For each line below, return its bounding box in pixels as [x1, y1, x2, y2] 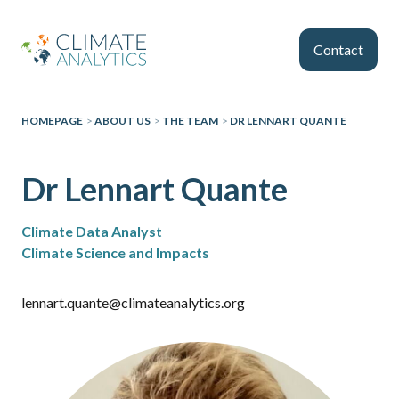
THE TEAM [162, 114, 218, 127]
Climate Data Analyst [21, 223, 162, 240]
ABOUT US [94, 114, 151, 127]
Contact [313, 41, 363, 58]
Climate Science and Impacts [21, 244, 209, 261]
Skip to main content [136, 12, 261, 28]
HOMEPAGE [21, 114, 83, 127]
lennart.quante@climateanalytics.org [21, 294, 245, 311]
